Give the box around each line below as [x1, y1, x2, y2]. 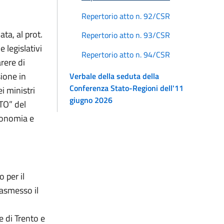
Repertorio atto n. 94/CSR [81, 48, 170, 60]
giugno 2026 [69, 93, 112, 106]
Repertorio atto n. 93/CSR [81, 29, 170, 41]
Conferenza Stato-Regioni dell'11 [69, 81, 183, 94]
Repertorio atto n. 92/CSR [81, 9, 170, 22]
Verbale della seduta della [69, 69, 159, 82]
